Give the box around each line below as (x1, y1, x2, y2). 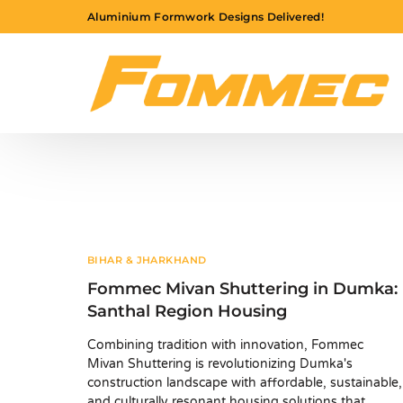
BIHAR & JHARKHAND (87, 254, 207, 267)
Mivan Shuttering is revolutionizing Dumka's (87, 356, 353, 372)
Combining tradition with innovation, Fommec (87, 337, 363, 354)
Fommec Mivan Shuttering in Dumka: (87, 279, 398, 300)
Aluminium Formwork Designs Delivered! (87, 9, 324, 23)
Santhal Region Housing (87, 301, 287, 322)
